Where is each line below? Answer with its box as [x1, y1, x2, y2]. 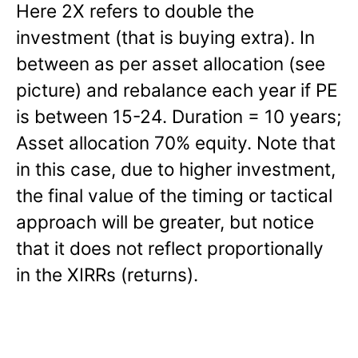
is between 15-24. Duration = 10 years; [16, 105, 341, 128]
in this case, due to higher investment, [16, 158, 336, 181]
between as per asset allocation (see [16, 53, 325, 75]
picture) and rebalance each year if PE [16, 79, 338, 101]
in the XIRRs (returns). [16, 264, 198, 286]
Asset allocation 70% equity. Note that [16, 132, 336, 154]
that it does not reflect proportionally [16, 237, 324, 260]
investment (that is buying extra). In [16, 26, 315, 49]
